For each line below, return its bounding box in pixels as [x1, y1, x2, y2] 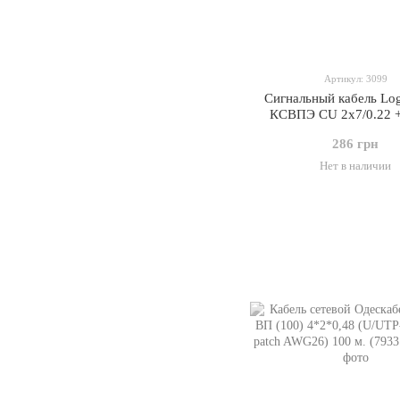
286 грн [332, 137, 379, 151]
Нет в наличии [320, 159, 391, 172]
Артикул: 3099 [323, 73, 387, 84]
